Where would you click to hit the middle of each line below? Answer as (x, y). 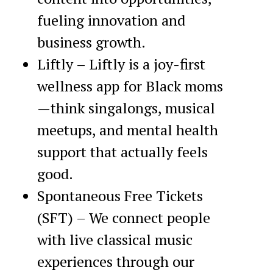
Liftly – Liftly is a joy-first (121, 64)
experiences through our (115, 261)
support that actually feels (122, 151)
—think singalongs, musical (126, 108)
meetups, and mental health (127, 129)
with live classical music (115, 239)
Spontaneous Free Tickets (120, 195)
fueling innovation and (111, 20)
